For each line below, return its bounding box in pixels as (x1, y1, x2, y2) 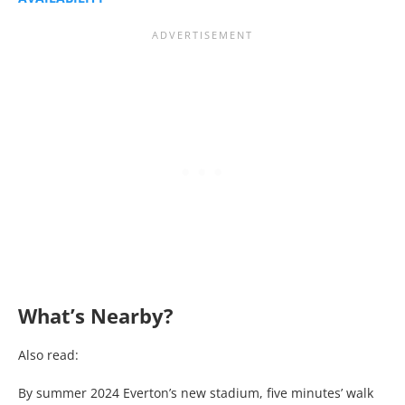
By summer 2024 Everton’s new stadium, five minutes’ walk (18, 383, 373, 401)
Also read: (18, 345, 82, 363)
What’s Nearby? (18, 301, 174, 329)
